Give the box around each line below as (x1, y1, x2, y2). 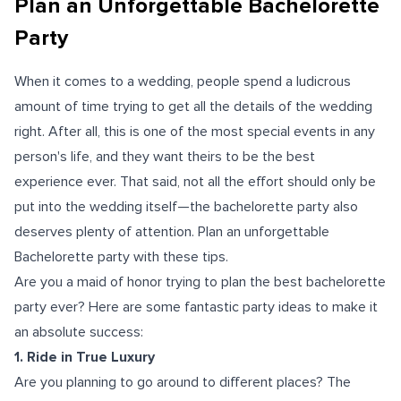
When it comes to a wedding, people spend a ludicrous (14, 73, 351, 90)
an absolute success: (14, 323, 143, 341)
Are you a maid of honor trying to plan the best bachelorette (14, 273, 386, 291)
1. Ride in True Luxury (14, 348, 155, 366)
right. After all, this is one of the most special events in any (14, 123, 375, 141)
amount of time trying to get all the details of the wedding (14, 98, 372, 115)
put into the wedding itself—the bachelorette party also (14, 198, 358, 216)
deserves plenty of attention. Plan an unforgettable (14, 223, 329, 241)
